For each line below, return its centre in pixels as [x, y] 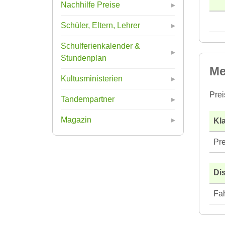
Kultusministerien [92, 78]
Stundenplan [84, 58]
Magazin [76, 120]
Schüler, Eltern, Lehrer [100, 25]
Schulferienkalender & [100, 46]
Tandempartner [88, 99]
